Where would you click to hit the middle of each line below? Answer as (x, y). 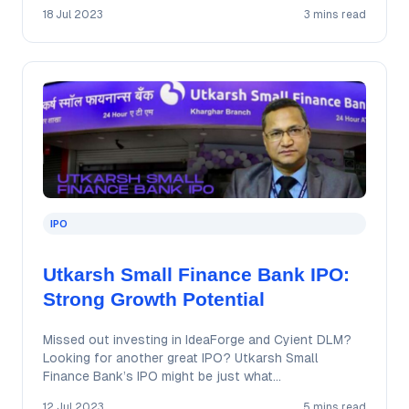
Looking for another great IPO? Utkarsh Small (180, 357)
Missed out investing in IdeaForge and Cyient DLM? (197, 339)
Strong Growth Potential (153, 299)
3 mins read (336, 15)
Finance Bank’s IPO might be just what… (162, 376)
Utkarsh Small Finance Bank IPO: (196, 274)
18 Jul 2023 (73, 15)
